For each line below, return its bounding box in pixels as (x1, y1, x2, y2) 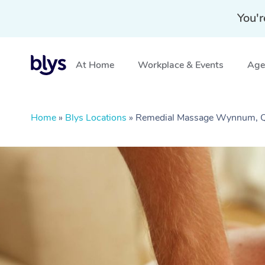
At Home (76, 59, 114, 72)
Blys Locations (65, 111, 127, 124)
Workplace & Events (138, 59, 224, 72)
